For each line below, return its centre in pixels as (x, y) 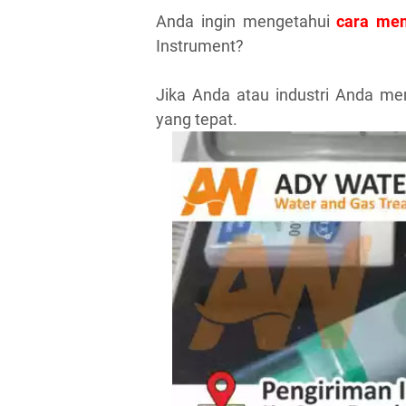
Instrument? (200, 45)
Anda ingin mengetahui (246, 21)
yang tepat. (197, 119)
